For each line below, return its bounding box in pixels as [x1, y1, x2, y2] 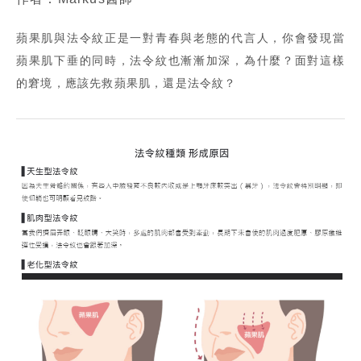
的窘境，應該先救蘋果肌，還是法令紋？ [16, 77, 237, 90]
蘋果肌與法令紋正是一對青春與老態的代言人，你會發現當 [16, 31, 345, 45]
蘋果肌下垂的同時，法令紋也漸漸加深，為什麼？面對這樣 [16, 54, 345, 68]
